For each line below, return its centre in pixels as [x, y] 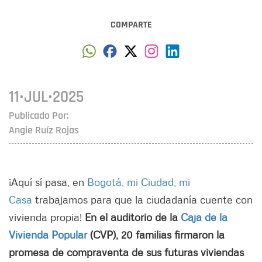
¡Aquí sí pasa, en [48, 182]
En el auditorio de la [133, 217]
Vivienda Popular [48, 234]
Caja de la [204, 217]
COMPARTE [131, 25]
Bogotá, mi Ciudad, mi [139, 182]
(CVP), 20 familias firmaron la [156, 234]
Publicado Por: [39, 115]
